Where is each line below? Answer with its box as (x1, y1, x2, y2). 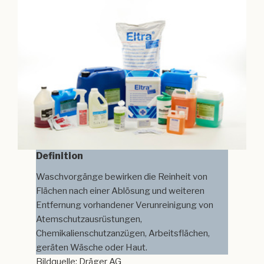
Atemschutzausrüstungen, (36, 214, 143, 225)
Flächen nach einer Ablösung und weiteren (36, 186, 205, 197)
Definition (36, 150, 84, 162)
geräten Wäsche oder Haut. (36, 242, 148, 253)
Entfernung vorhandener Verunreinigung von (36, 200, 214, 211)
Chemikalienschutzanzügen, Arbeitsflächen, (36, 228, 210, 239)
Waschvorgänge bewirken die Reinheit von (36, 171, 208, 183)
